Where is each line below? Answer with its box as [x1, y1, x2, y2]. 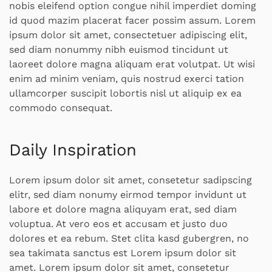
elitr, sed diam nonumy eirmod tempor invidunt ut [9, 188, 246, 200]
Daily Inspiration [9, 140, 137, 160]
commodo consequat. [9, 101, 112, 114]
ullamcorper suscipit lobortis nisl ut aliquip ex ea [9, 87, 242, 99]
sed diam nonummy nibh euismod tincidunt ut [9, 43, 228, 55]
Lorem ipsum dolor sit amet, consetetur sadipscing [9, 174, 252, 186]
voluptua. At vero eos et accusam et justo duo [9, 217, 228, 229]
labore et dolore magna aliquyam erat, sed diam [9, 203, 237, 215]
